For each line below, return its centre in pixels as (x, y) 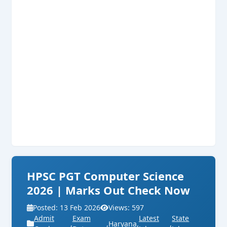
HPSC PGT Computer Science (105, 176)
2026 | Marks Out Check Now (108, 190)
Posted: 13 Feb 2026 (66, 208)
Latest (149, 218)
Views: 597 (126, 208)
